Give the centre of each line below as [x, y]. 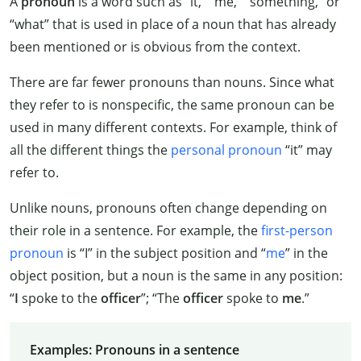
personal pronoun [226, 150]
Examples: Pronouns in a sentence [134, 350]
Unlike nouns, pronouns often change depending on [168, 208]
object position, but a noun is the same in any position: [176, 276]
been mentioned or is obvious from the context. [155, 47]
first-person [297, 231]
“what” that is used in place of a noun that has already [173, 25]
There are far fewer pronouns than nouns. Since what [172, 83]
